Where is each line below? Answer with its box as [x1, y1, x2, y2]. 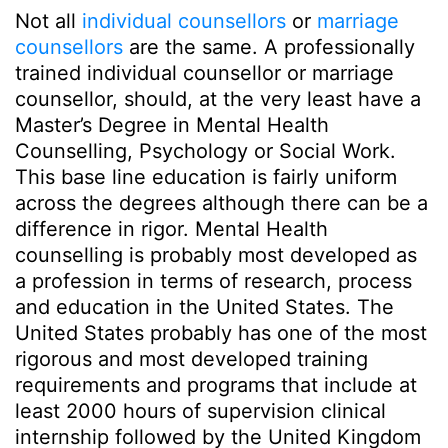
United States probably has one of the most [15, 321, 427, 345]
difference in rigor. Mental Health [15, 217, 328, 241]
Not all [15, 9, 82, 33]
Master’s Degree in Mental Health [15, 113, 329, 137]
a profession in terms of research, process [15, 269, 412, 293]
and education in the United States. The [15, 295, 394, 319]
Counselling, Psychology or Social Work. [15, 139, 396, 163]
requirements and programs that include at [15, 373, 417, 397]
